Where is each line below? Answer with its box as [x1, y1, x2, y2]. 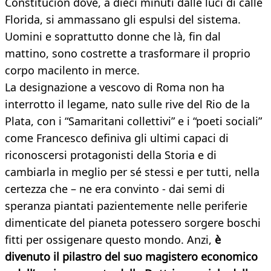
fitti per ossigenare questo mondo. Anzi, [5, 232, 212, 247]
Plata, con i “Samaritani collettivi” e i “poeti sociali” [5, 114, 262, 129]
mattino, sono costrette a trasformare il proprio [5, 46, 250, 61]
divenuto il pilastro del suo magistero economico [5, 249, 258, 264]
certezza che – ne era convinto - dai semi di [5, 181, 225, 197]
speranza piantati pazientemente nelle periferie [5, 198, 247, 214]
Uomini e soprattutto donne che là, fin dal [5, 29, 221, 44]
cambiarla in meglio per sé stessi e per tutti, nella [5, 165, 260, 180]
